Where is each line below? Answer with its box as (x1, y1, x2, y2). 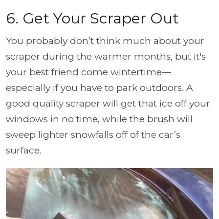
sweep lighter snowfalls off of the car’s (6, 129, 180, 140)
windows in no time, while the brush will (6, 113, 193, 125)
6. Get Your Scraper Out (6, 9, 179, 27)
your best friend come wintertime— (6, 66, 171, 78)
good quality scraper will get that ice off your (6, 98, 210, 109)
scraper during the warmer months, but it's (6, 51, 206, 62)
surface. (6, 145, 44, 156)
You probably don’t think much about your (6, 35, 204, 46)
